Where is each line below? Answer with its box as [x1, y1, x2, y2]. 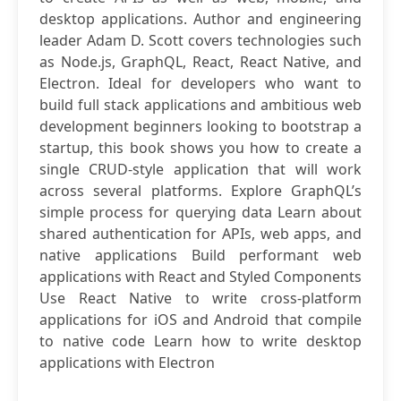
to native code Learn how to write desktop [39, 331, 362, 351]
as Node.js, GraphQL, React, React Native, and [39, 52, 362, 72]
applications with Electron [39, 353, 215, 372]
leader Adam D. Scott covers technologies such [39, 30, 362, 50]
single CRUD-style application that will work [39, 159, 362, 179]
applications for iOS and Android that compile [39, 310, 362, 329]
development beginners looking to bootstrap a [39, 116, 362, 136]
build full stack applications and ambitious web [39, 95, 362, 115]
